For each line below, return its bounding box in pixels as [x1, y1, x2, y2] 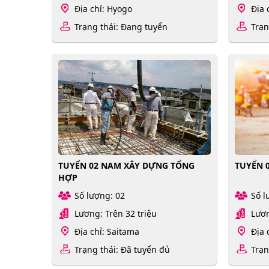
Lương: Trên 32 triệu [74, 208, 157, 220]
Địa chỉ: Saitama [74, 226, 139, 238]
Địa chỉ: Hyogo [74, 2, 132, 14]
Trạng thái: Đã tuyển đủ [74, 244, 170, 256]
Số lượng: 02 [74, 190, 125, 202]
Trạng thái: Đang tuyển [74, 20, 168, 32]
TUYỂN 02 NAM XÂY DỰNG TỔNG [58, 160, 195, 172]
